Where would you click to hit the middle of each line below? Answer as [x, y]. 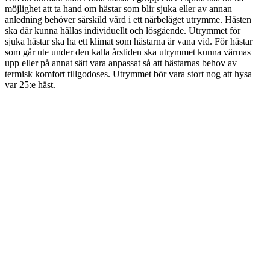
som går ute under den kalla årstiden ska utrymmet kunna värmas [128, 52]
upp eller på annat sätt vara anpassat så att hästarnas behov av [121, 63]
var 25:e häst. [30, 84]
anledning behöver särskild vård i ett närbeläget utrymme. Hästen [128, 19]
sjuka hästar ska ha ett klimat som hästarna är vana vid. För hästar [129, 41]
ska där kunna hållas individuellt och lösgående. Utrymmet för [123, 30]
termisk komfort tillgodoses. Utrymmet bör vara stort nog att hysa [128, 74]
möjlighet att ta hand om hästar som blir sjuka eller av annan [118, 8]
